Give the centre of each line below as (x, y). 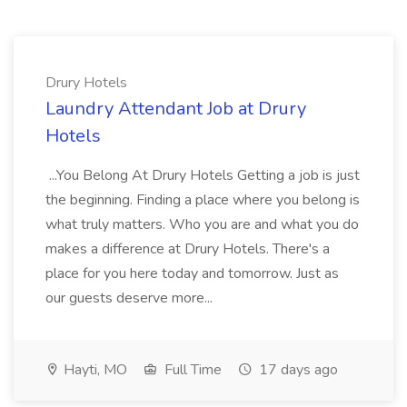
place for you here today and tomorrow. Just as (192, 273)
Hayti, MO (94, 370)
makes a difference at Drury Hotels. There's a (188, 249)
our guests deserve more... (131, 298)
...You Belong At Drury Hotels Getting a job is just (203, 175)
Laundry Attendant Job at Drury (176, 109)
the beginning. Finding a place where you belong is (203, 200)
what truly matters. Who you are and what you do (202, 224)
